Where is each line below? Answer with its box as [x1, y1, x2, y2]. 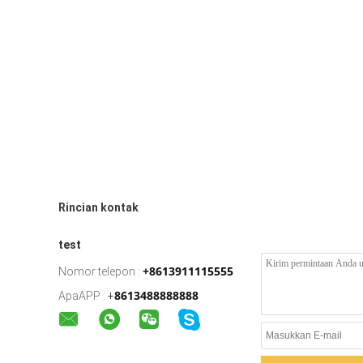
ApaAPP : [58, 289, 105, 302]
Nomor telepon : [58, 265, 140, 278]
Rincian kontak [58, 201, 139, 214]
